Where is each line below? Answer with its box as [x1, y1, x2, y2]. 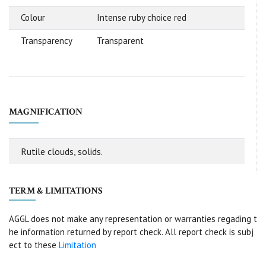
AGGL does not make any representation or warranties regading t [9, 213, 257, 225]
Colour [21, 12, 45, 24]
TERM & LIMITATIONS [9, 185, 103, 198]
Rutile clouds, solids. [21, 145, 103, 158]
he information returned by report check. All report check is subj [9, 226, 254, 238]
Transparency [21, 35, 72, 47]
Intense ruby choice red [97, 12, 186, 24]
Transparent [97, 35, 144, 47]
